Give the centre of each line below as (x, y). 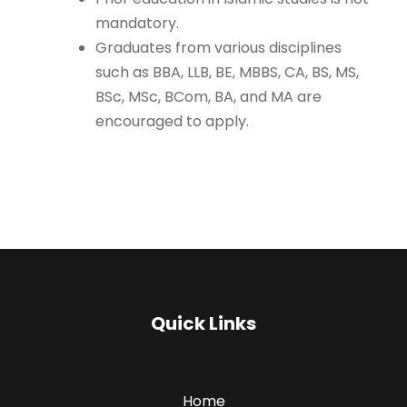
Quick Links (203, 324)
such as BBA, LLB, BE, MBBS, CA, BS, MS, (227, 73)
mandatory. (137, 24)
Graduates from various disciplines (218, 48)
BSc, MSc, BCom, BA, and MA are (208, 97)
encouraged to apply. (172, 122)
